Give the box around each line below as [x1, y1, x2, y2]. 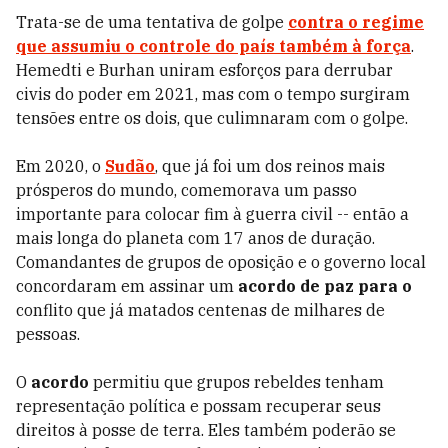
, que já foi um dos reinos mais [155, 156, 385, 176]
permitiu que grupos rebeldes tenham [93, 372, 384, 392]
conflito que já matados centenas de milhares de [16, 300, 385, 320]
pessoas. [16, 324, 80, 344]
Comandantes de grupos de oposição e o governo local [16, 252, 426, 272]
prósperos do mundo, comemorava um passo [16, 180, 357, 200]
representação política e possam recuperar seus [16, 396, 381, 416]
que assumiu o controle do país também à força [16, 36, 411, 56]
